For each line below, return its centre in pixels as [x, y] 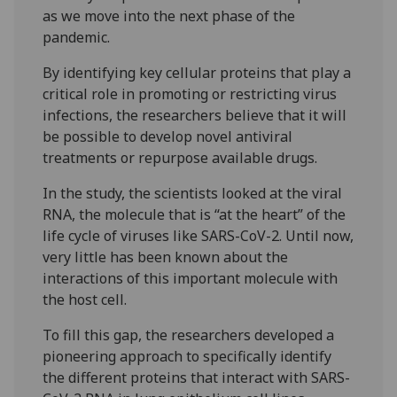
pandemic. [77, 38]
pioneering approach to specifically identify [187, 357]
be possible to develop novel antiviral [168, 137]
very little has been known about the [166, 257]
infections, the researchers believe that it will [195, 116]
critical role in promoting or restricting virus [190, 94]
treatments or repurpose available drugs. [180, 158]
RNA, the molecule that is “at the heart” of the [195, 215]
